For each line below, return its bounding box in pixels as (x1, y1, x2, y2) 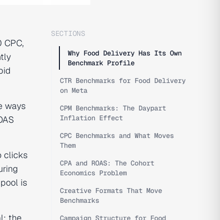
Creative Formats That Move (60, 186, 162, 195)
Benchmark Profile (68, 58, 135, 67)
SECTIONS (51, 29, 85, 38)
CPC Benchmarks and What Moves (60, 131, 174, 140)
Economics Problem (60, 168, 127, 177)
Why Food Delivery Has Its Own (68, 49, 182, 57)
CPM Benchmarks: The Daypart (60, 104, 166, 112)
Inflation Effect (60, 113, 123, 122)
